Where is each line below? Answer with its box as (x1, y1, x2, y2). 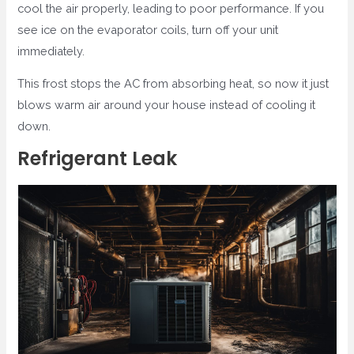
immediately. (17, 43, 85, 58)
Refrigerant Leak (17, 145, 178, 171)
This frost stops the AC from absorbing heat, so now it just (17, 77, 330, 91)
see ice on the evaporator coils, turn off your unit (17, 22, 279, 36)
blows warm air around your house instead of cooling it (17, 98, 316, 112)
